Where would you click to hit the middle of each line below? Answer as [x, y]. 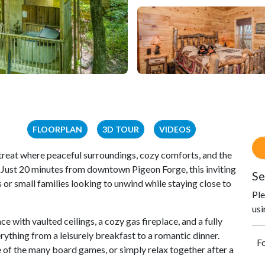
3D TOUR [121, 130]
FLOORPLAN [57, 130]
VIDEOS [175, 130]
